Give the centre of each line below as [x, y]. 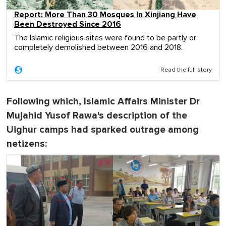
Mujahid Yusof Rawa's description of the [97, 116]
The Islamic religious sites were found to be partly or [105, 38]
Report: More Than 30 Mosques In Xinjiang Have [105, 15]
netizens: [27, 144]
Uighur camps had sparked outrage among [103, 130]
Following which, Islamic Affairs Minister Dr [103, 102]
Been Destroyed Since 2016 [68, 24]
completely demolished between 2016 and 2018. [98, 48]
